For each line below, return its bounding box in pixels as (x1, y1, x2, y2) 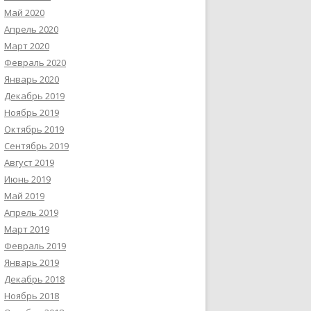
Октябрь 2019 (4, 123, 64, 135)
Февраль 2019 (4, 239, 66, 252)
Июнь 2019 (4, 173, 51, 185)
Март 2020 (4, 40, 49, 52)
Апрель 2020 (4, 23, 58, 35)
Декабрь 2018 (4, 273, 65, 285)
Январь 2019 (4, 256, 59, 269)
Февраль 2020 (4, 56, 66, 69)
